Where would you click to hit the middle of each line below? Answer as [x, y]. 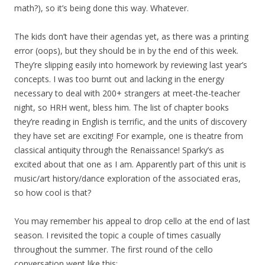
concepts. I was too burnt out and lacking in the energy [119, 79]
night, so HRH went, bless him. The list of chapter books [122, 108]
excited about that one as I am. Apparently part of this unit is [130, 164]
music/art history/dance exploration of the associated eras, [127, 179]
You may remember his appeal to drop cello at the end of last [132, 221]
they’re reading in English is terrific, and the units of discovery [130, 122]
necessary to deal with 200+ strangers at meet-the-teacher [127, 93]
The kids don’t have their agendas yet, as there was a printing [131, 37]
